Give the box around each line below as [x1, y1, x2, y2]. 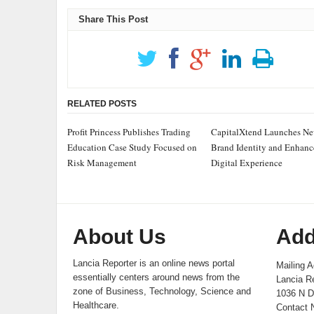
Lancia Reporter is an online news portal [73, 258, 235, 268]
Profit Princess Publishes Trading [67, 125, 191, 138]
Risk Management [67, 156, 137, 169]
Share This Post [78, 14, 148, 25]
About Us [73, 225, 167, 248]
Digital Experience [211, 156, 282, 169]
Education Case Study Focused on [67, 141, 197, 153]
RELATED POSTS [67, 99, 137, 109]
